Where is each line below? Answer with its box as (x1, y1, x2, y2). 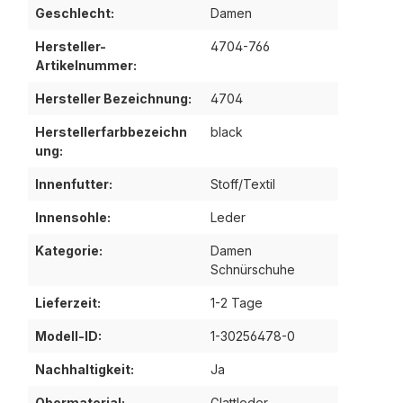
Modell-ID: (35, 328, 102, 345)
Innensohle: (35, 210, 111, 226)
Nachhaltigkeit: (35, 362, 134, 378)
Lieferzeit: (35, 295, 101, 311)
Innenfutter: (35, 176, 112, 193)
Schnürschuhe (210, 262, 295, 278)
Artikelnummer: (35, 58, 137, 74)
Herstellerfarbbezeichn (35, 124, 187, 140)
